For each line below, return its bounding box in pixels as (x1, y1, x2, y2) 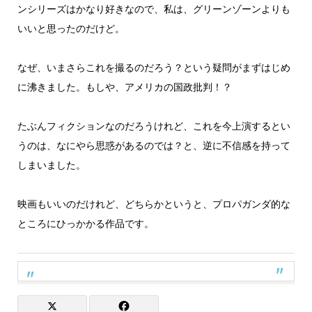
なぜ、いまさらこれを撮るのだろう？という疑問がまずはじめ (17, 61, 290, 74)
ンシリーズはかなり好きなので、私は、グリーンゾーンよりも (17, 2, 290, 15)
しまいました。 (17, 158, 86, 171)
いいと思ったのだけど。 (17, 22, 125, 35)
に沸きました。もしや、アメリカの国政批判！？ (17, 80, 232, 93)
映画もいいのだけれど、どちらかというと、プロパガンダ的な (17, 197, 290, 210)
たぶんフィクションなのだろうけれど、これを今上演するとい (17, 119, 290, 132)
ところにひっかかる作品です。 (17, 217, 154, 230)
